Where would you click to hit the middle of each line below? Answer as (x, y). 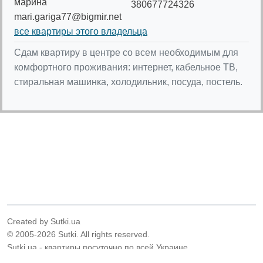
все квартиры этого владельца (81, 31)
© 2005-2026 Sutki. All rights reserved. (78, 234)
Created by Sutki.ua (44, 221)
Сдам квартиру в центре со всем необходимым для (126, 52)
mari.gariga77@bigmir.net (68, 16)
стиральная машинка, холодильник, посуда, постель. (128, 82)
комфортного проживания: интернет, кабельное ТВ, (126, 67)
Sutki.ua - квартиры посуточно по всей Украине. (99, 247)
